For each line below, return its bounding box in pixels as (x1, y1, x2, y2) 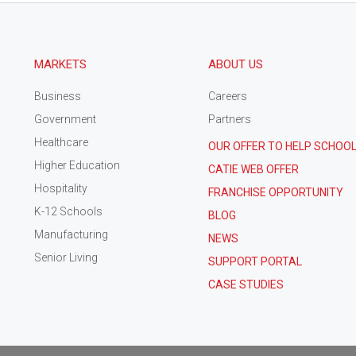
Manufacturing (34, 227, 108, 241)
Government (34, 112, 96, 126)
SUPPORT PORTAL (208, 254, 302, 268)
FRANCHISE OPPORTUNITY (208, 185, 343, 199)
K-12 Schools (34, 204, 103, 218)
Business (34, 89, 81, 103)
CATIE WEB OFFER (208, 162, 299, 176)
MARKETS (34, 56, 87, 72)
